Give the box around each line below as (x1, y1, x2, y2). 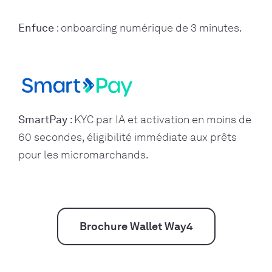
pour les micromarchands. (18, 148, 149, 161)
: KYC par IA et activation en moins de (67, 112, 251, 126)
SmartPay (18, 112, 67, 126)
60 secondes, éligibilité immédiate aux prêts (18, 130, 237, 144)
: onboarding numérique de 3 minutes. (54, 21, 242, 35)
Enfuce (18, 21, 54, 35)
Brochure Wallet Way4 (79, 219, 193, 233)
